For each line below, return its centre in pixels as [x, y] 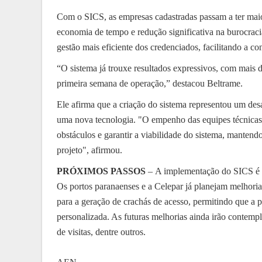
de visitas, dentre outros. [101, 232]
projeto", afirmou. [89, 150]
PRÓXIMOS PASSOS [101, 171]
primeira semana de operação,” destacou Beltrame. [150, 83]
